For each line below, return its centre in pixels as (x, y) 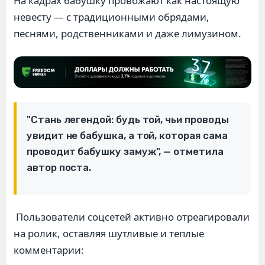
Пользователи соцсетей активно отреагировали (132, 216)
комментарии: (49, 250)
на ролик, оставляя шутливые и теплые (109, 233)
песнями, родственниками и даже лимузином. (127, 33)
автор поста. (59, 167)
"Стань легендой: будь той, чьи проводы (128, 119)
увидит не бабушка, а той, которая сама (127, 135)
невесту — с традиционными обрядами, (112, 17)
